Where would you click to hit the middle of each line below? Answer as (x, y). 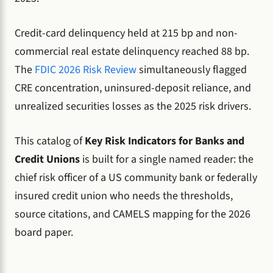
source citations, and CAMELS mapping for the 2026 (133, 214)
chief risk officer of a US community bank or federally (136, 177)
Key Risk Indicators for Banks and (165, 141)
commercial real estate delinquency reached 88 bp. (132, 51)
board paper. (44, 232)
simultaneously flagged (192, 69)
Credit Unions (47, 159)
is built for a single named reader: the (167, 159)
